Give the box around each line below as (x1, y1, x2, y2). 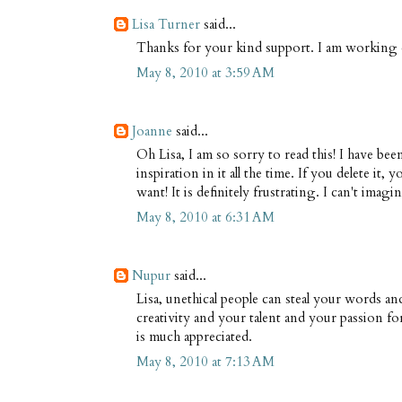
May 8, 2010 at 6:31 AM (136, 208, 275, 227)
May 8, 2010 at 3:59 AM (136, 64, 275, 83)
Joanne (132, 122, 172, 141)
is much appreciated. (136, 327, 252, 345)
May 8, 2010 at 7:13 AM (136, 353, 275, 371)
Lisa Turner (132, 15, 200, 34)
